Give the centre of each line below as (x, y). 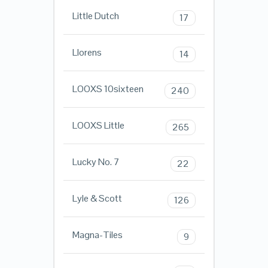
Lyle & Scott (97, 199)
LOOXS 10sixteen (108, 89)
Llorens (87, 53)
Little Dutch (95, 16)
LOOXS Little (98, 126)
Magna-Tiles (97, 235)
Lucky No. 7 (96, 162)
